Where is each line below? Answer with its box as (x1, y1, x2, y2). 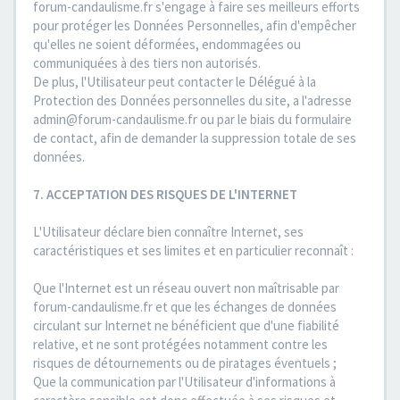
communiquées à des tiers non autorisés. (33, 54, 261, 71)
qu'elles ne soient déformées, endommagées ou (33, 36, 301, 53)
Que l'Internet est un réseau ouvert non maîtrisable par (33, 279, 339, 296)
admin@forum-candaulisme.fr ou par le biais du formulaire (33, 111, 352, 128)
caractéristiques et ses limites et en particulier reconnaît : (33, 242, 354, 259)
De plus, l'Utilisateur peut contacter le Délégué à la (33, 73, 316, 90)
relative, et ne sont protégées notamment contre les (33, 336, 328, 353)
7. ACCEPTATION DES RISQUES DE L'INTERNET (33, 186, 297, 203)
